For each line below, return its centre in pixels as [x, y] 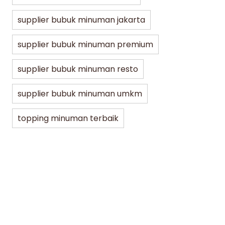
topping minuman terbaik [68, 119]
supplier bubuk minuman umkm [80, 94]
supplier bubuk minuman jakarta [81, 20]
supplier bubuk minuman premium [85, 45]
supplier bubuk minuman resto [78, 69]
